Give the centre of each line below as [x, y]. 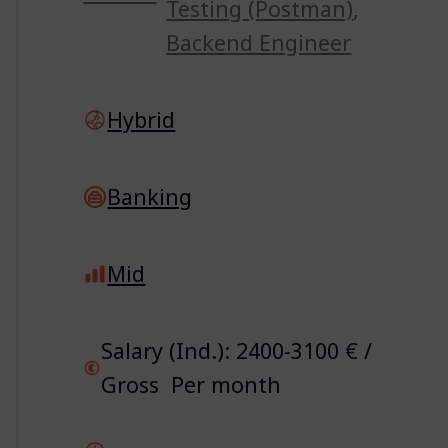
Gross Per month [190, 384]
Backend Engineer [259, 42]
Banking [150, 196]
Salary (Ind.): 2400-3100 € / [236, 350]
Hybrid [141, 119]
